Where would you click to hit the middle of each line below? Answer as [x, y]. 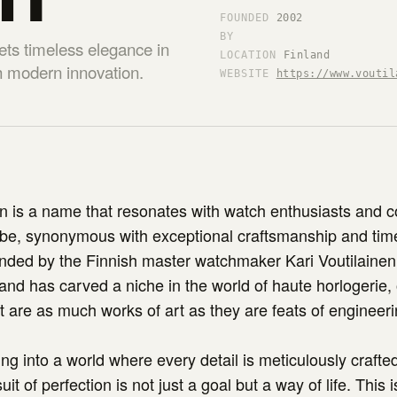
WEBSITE [245, 74]
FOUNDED [245, 18]
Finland [307, 55]
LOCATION [248, 55]
